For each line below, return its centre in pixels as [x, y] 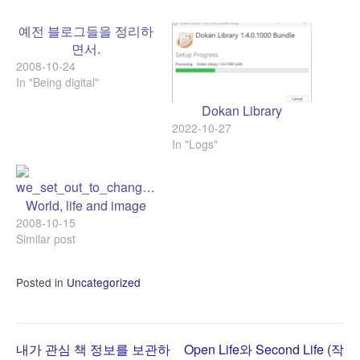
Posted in [41, 282]
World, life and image [86, 206]
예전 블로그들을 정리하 [86, 31]
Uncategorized [104, 282]
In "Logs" [195, 144]
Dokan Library [242, 111]
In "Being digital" [57, 82]
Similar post [46, 239]
